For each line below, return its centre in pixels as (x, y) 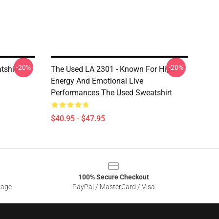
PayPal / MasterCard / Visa (113, 187)
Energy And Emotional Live (97, 81)
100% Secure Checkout (113, 177)
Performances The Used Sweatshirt (111, 93)
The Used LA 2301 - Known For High (113, 69)
